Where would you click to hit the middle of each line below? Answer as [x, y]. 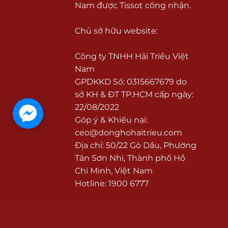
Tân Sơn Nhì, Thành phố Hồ [130, 158]
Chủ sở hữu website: [116, 31]
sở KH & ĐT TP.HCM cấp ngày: [134, 94]
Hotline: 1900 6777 [112, 183]
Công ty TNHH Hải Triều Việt [132, 56]
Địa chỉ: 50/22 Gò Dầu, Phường [136, 145]
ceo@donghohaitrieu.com [129, 132]
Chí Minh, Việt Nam [114, 170]
